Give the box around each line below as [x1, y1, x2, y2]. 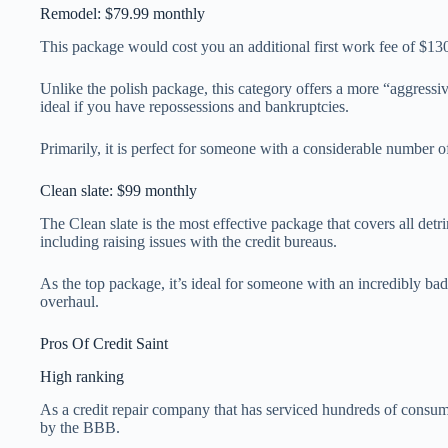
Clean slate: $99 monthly [40, 182, 197, 200]
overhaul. [40, 292, 99, 310]
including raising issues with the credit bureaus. [40, 232, 337, 250]
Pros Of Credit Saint [40, 334, 168, 352]
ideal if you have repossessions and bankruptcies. [40, 98, 349, 116]
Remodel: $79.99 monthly [40, 5, 205, 23]
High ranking [40, 367, 124, 385]
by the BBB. [40, 418, 120, 436]
